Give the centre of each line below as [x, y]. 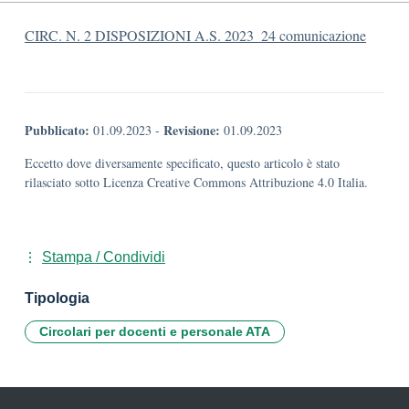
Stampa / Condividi [104, 257]
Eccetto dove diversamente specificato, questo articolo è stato [182, 163]
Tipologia [57, 298]
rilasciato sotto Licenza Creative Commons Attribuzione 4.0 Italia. [196, 182]
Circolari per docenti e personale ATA [155, 331]
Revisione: [192, 130]
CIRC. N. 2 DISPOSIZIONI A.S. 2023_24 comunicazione [195, 35]
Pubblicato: [57, 130]
